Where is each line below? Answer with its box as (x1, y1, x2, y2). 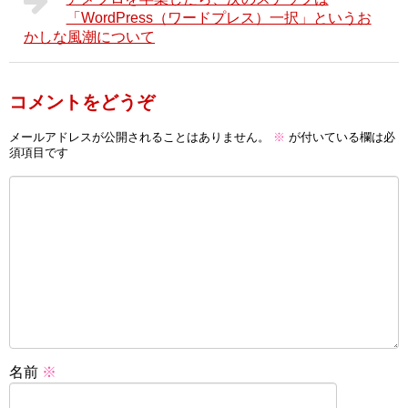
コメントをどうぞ (9, 91, 155, 112)
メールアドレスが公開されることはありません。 (9, 130, 270, 145)
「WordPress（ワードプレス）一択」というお (66, 9, 372, 25)
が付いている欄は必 (285, 130, 395, 145)
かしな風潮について (24, 28, 155, 45)
